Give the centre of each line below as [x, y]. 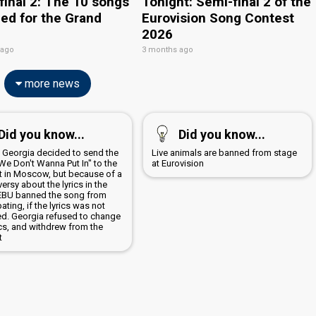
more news [50, 83]
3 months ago [168, 49]
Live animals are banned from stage [224, 152]
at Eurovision [177, 163]
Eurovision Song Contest [218, 18]
